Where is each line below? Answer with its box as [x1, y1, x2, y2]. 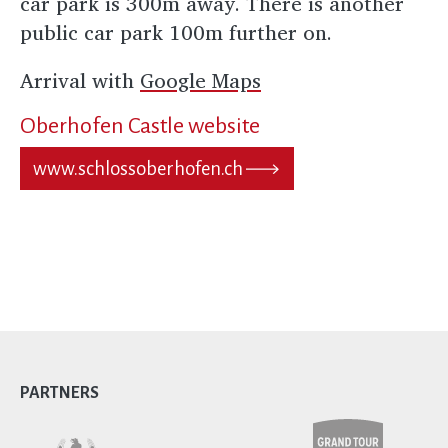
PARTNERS [20, 383, 99, 402]
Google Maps [140, 63, 261, 97]
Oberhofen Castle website [20, 114, 260, 139]
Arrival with [20, 63, 140, 97]
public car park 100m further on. [20, 15, 341, 49]
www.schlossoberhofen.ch [32, 158, 246, 179]
